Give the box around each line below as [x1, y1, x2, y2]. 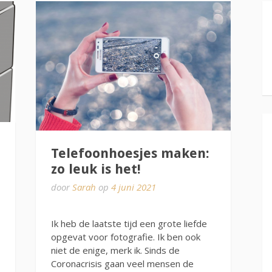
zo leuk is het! [50, 161, 141, 177]
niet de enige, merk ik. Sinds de [50, 243, 180, 256]
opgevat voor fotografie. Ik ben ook [50, 230, 200, 243]
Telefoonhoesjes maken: [50, 146, 209, 161]
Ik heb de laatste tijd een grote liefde [50, 217, 207, 229]
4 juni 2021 [110, 181, 156, 194]
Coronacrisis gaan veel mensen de [50, 257, 194, 270]
